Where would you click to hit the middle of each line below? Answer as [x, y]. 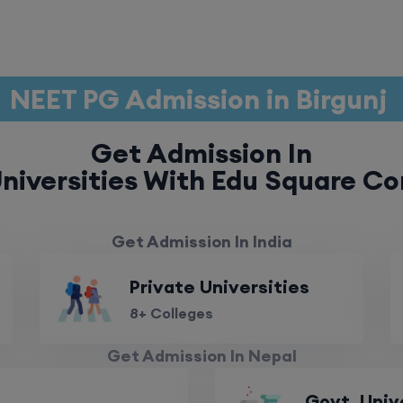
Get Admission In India [201, 242]
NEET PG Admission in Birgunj [201, 99]
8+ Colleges [171, 313]
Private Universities [219, 287]
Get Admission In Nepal [201, 356]
